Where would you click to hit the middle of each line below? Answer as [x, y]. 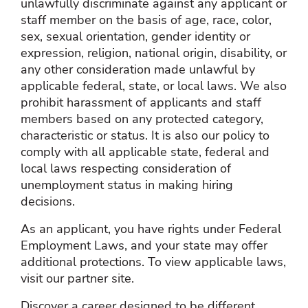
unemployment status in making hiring [127, 185]
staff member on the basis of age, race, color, [146, 20]
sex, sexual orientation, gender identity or [135, 36]
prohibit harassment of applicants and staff [141, 102]
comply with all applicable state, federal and [145, 152]
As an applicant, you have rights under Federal [151, 229]
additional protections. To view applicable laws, [153, 262]
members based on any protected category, [142, 119]
